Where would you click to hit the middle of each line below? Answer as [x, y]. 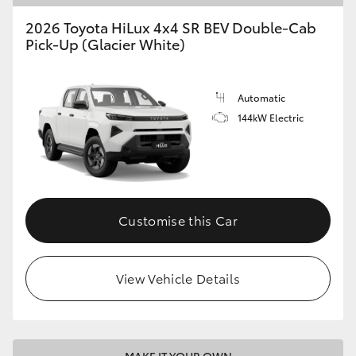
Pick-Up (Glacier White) [105, 43]
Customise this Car [178, 219]
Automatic [261, 97]
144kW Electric [271, 117]
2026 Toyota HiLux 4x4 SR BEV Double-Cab [171, 27]
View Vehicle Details [178, 277]
